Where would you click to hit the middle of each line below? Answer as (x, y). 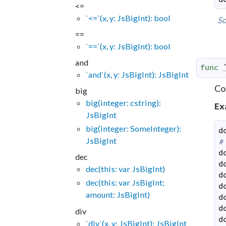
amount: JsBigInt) (118, 195)
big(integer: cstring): (123, 102)
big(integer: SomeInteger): (133, 129)
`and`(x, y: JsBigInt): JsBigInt (137, 74)
